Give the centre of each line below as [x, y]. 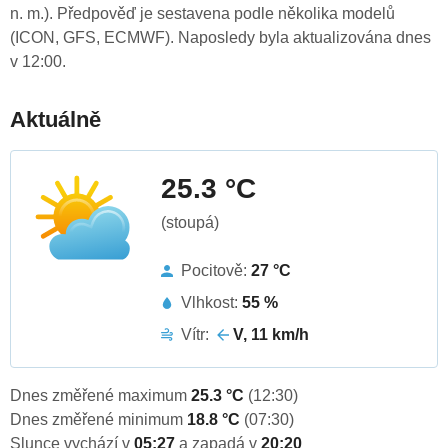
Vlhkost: [211, 303]
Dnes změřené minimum [98, 420]
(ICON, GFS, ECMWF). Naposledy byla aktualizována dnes [220, 38]
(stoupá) [190, 223]
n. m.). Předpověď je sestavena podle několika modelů [202, 14]
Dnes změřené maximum [100, 396]
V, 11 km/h [271, 335]
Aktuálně [55, 120]
